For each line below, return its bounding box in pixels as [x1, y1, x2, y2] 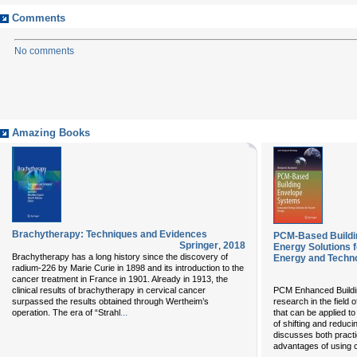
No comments [14, 45, 74, 57]
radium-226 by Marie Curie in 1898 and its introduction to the [12, 263, 244, 273]
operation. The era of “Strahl [12, 308, 120, 317]
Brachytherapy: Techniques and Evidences [12, 229, 207, 240]
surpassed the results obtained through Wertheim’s [12, 296, 209, 306]
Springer [179, 240, 218, 251]
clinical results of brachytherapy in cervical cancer [12, 285, 206, 295]
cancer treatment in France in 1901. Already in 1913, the [12, 274, 228, 284]
